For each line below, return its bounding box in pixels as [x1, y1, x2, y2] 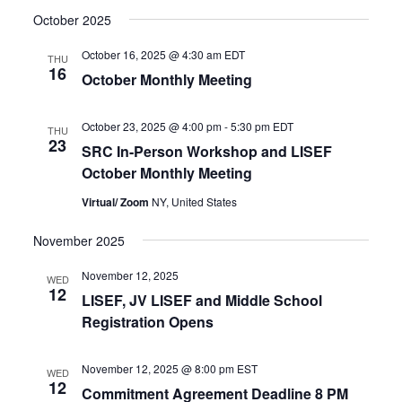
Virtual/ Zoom [82, 193, 153, 210]
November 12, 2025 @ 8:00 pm [82, 360, 235, 376]
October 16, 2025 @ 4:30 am [82, 46, 223, 62]
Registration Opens [82, 310, 214, 332]
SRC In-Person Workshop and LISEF [82, 140, 333, 162]
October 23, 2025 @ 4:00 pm [82, 118, 223, 134]
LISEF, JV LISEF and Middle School [82, 289, 323, 310]
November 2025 [33, 231, 126, 249]
